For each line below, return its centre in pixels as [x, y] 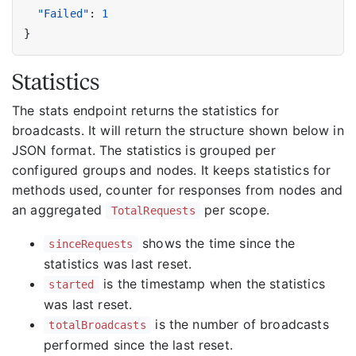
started [72, 284]
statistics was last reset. [118, 263]
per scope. [235, 209]
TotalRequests [153, 210]
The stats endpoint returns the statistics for [146, 110]
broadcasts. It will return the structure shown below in [178, 130]
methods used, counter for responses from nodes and [178, 190]
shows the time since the [216, 243]
